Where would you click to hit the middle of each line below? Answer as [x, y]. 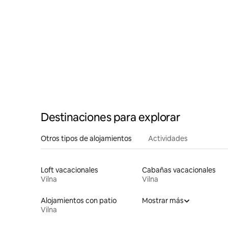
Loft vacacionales [69, 170]
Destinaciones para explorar [110, 117]
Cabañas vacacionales [179, 170]
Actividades [168, 138]
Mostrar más [163, 200]
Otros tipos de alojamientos [86, 138]
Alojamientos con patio [79, 200]
